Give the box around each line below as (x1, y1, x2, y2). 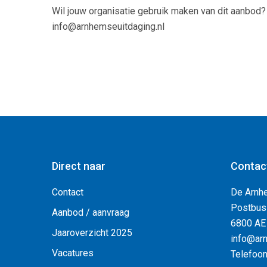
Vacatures (52, 247, 94, 259)
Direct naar (52, 160, 105, 173)
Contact (52, 187, 83, 198)
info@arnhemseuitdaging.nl (52, 20, 164, 32)
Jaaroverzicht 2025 (52, 227, 132, 239)
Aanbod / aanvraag (52, 207, 129, 219)
